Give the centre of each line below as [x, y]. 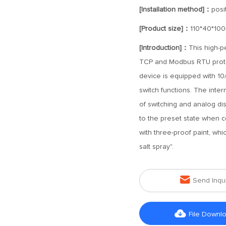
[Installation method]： [175, 10]
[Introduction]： [164, 48]
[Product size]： [164, 29]
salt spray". [156, 147]
